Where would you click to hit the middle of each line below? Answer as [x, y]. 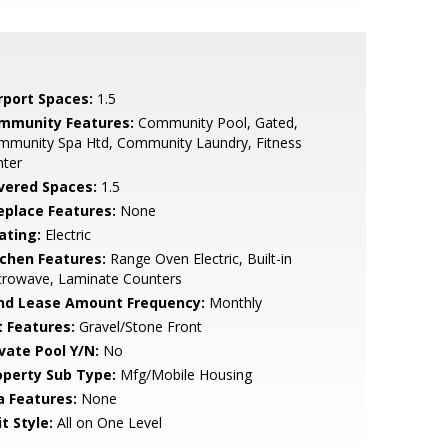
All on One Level [107, 422]
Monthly [233, 302]
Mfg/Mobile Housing [183, 374]
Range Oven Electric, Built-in [198, 258]
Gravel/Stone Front [138, 326]
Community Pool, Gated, [215, 122]
